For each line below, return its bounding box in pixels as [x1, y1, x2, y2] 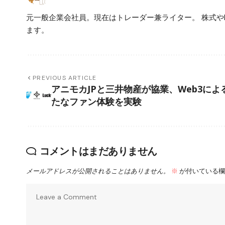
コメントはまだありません [39, 144, 157, 158]
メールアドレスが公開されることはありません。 [26, 166, 170, 175]
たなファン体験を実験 [51, 95, 142, 107]
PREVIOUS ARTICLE [33, 73, 97, 82]
